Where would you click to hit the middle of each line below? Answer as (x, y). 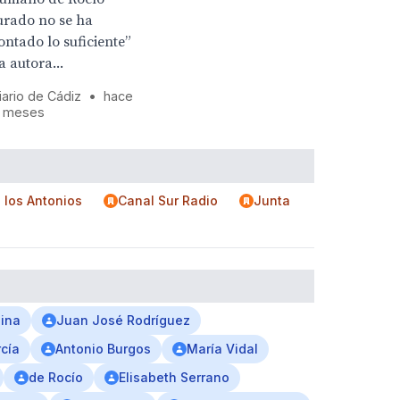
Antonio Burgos (103, 349)
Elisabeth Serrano (174, 377)
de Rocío (56, 377)
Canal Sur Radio (168, 200)
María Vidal (222, 349)
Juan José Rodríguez (123, 320)
